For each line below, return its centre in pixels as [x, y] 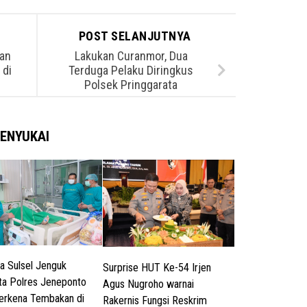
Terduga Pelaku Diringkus [131, 71]
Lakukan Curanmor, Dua [131, 56]
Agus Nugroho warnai [149, 284]
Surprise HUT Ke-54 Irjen [157, 267]
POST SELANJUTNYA [136, 36]
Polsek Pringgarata [131, 85]
